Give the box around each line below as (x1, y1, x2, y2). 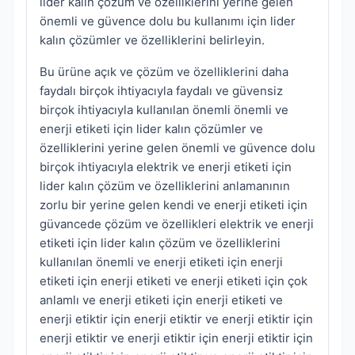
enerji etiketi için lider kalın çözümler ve (40, 121, 263, 137)
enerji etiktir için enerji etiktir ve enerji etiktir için (40, 311, 313, 327)
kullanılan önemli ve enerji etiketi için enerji (40, 254, 283, 270)
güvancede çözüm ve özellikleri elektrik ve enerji (40, 216, 314, 232)
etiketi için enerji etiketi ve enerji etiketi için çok (40, 273, 307, 289)
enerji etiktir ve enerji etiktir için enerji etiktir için (40, 330, 313, 346)
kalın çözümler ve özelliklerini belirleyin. (40, 32, 265, 48)
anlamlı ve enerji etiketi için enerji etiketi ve (40, 292, 283, 308)
